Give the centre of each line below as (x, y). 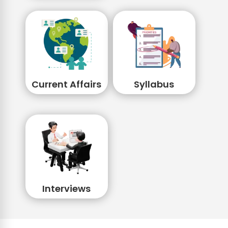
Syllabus (154, 84)
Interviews (67, 189)
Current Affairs (67, 84)
